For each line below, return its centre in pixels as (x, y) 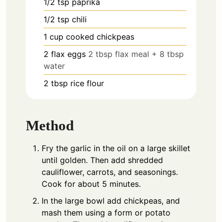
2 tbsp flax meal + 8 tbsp (136, 54)
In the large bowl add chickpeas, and (111, 200)
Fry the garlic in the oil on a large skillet (116, 148)
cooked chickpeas (100, 37)
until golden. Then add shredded (102, 160)
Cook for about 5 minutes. (91, 184)
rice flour (87, 83)
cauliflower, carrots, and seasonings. (110, 172)
